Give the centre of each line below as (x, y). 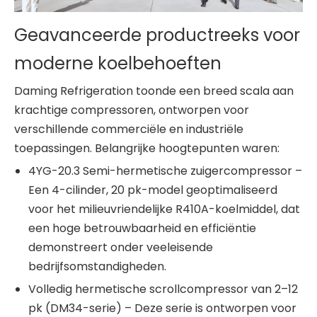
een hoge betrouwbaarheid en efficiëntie (142, 229)
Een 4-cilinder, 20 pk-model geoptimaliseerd (153, 190)
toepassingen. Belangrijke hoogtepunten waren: (147, 149)
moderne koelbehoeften (118, 64)
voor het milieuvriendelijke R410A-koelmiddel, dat (164, 209)
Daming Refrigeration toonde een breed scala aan (154, 91)
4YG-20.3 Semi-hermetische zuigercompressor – (165, 171)
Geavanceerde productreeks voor (157, 35)
